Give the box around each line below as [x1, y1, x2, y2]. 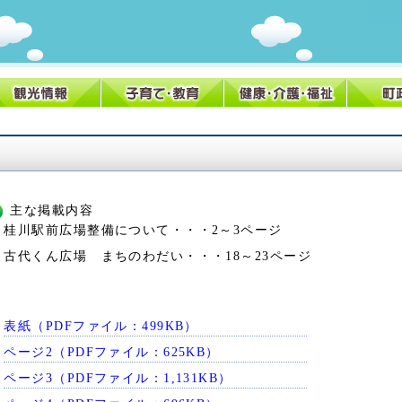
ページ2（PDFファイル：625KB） [4, 344, 220, 359]
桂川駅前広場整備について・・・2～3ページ [4, 222, 283, 237]
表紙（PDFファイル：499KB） [4, 318, 198, 333]
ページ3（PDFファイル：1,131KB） [4, 370, 232, 385]
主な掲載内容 [10, 203, 94, 217]
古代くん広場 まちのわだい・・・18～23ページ [4, 248, 311, 263]
